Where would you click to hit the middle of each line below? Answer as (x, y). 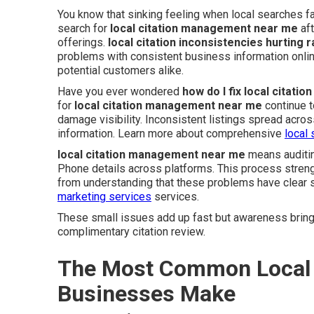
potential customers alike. (121, 70)
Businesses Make (146, 294)
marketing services (104, 197)
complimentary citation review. (131, 232)
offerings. (83, 42)
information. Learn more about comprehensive (171, 134)
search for (84, 28)
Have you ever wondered (120, 91)
